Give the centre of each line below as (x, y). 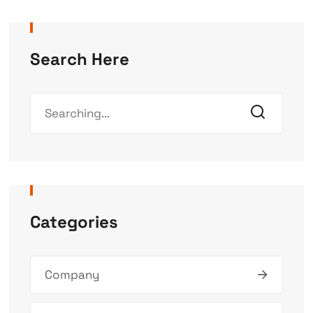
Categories (74, 222)
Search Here (79, 59)
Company (72, 275)
